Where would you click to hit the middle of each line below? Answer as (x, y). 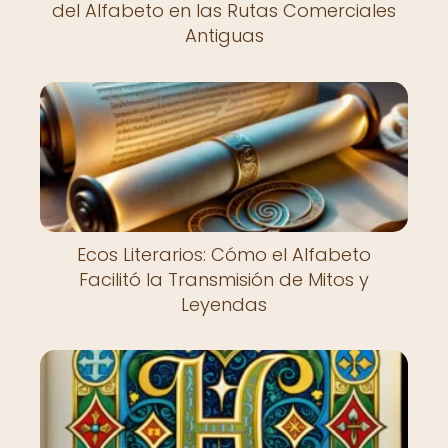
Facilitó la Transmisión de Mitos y (224, 279)
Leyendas (224, 304)
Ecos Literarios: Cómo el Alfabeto (224, 254)
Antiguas (224, 36)
